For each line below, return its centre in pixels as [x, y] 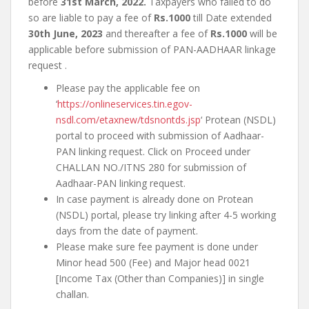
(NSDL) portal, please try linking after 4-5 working [166, 215]
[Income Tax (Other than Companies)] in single [160, 278]
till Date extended [232, 18]
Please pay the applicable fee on [128, 88]
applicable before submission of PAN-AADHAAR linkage [152, 49]
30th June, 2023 [66, 33]
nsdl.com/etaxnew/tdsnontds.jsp [128, 120]
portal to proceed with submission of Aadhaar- [160, 136]
